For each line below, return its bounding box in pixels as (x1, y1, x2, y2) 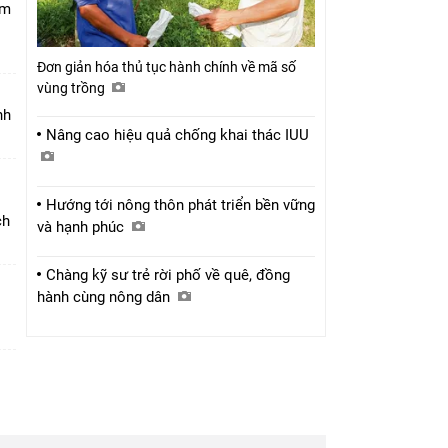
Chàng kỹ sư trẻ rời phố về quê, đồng (46, 266, 290, 285)
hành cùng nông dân (37, 288, 174, 307)
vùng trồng (37, 80, 108, 97)
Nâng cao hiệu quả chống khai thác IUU (46, 126, 313, 145)
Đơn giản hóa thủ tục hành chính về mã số (37, 59, 296, 76)
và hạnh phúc (37, 218, 128, 237)
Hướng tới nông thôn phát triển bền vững (46, 196, 315, 215)
